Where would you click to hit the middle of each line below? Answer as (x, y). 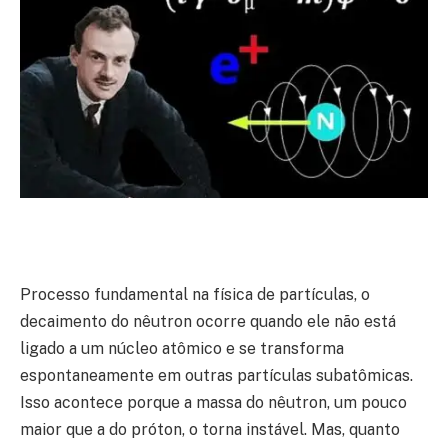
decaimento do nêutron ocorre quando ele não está (208, 322)
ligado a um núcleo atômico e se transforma (182, 349)
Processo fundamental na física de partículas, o (195, 295)
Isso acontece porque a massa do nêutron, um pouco (213, 403)
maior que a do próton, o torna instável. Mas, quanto (210, 430)
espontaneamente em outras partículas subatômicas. (216, 376)
